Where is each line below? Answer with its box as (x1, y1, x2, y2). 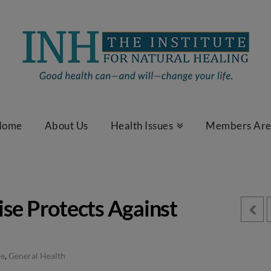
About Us (44, 119, 88, 132)
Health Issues (110, 119, 173, 132)
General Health (8, 251, 66, 261)
